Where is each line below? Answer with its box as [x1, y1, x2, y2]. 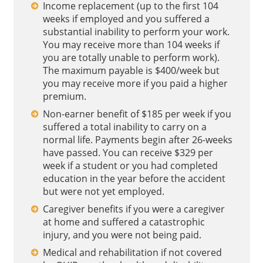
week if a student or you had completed [42, 159, 218, 172]
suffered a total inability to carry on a [42, 120, 207, 133]
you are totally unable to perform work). [42, 51, 220, 64]
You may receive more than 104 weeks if [42, 38, 220, 51]
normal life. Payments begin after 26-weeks [42, 133, 232, 146]
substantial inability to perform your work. [42, 25, 230, 38]
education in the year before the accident [42, 172, 225, 185]
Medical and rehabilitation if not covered [42, 246, 222, 259]
